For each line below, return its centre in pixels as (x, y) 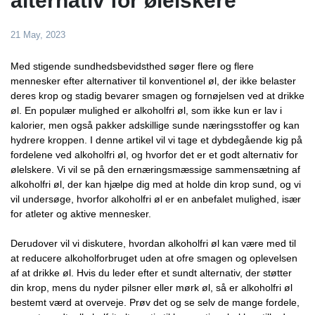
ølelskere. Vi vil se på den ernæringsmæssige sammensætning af (155, 169)
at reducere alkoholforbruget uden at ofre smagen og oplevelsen (154, 258)
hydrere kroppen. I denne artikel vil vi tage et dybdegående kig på (156, 140)
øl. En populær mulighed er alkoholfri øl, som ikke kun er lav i (146, 110)
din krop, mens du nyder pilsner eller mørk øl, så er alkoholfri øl (152, 287)
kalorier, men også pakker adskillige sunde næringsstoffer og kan (155, 125)
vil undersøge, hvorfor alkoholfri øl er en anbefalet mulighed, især (156, 199)
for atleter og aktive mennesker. (81, 213)
